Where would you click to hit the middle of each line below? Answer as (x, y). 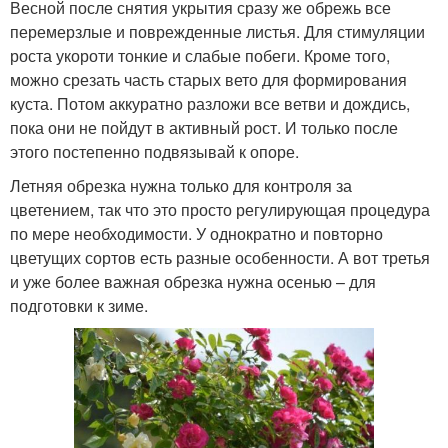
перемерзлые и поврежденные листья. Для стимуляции (217, 32)
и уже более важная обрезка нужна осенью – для (193, 282)
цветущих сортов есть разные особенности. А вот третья (220, 258)
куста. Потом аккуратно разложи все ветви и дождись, (210, 104)
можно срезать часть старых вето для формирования (208, 80)
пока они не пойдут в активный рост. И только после (204, 128)
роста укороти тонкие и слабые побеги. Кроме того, (200, 56)
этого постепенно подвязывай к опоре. (154, 152)
